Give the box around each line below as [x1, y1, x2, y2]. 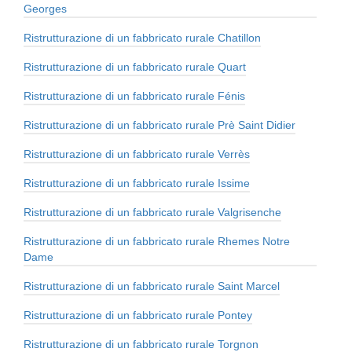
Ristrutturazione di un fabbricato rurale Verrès [24, 148, 250, 161]
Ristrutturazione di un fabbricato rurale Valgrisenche [24, 206, 281, 219]
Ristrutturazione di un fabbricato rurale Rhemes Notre [24, 235, 290, 248]
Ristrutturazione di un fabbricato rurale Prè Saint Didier [24, 119, 295, 132]
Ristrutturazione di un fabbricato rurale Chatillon [24, 31, 261, 45]
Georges [24, 2, 67, 16]
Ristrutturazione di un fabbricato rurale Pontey [24, 309, 252, 322]
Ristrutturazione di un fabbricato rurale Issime [24, 177, 250, 190]
